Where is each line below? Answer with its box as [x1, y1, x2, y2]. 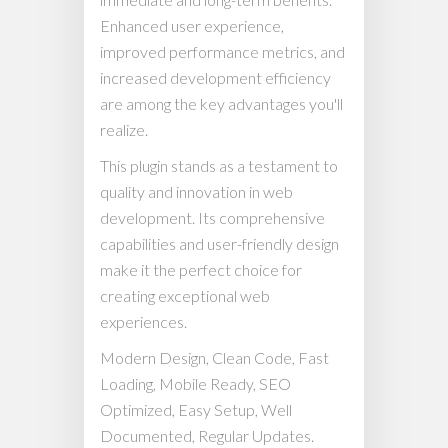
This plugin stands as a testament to [100, 156, 338, 175]
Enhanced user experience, [100, 16, 284, 35]
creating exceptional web [100, 286, 270, 305]
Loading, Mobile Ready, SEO [100, 374, 291, 393]
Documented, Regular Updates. [100, 426, 314, 445]
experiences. [100, 312, 187, 331]
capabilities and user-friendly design [100, 234, 339, 253]
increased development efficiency [100, 68, 331, 87]
